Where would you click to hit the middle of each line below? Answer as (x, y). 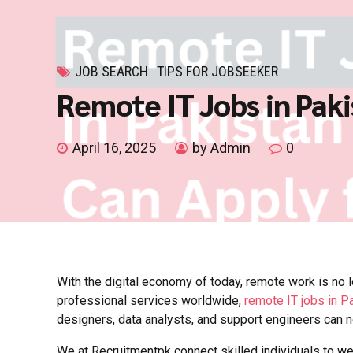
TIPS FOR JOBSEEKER (218, 71)
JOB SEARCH (111, 71)
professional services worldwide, (150, 301)
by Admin (221, 148)
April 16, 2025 (114, 148)
